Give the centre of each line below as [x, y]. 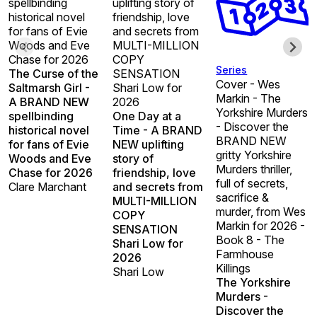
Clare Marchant [47, 186]
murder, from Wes [261, 211]
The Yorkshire [254, 282]
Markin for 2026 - [261, 225]
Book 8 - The [250, 240]
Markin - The [249, 98]
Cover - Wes [248, 84]
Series [232, 69]
